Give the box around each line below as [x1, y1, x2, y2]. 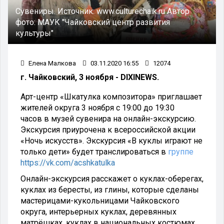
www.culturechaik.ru [96, 6, 167, 16]
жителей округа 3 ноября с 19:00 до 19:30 [20, 102, 174, 112]
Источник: [57, 6, 96, 16]
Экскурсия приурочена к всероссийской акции [20, 124, 195, 134]
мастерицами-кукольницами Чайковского [20, 195, 179, 205]
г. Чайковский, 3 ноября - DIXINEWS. [20, 72, 159, 82]
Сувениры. [15, 6, 57, 16]
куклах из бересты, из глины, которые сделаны [20, 184, 199, 194]
